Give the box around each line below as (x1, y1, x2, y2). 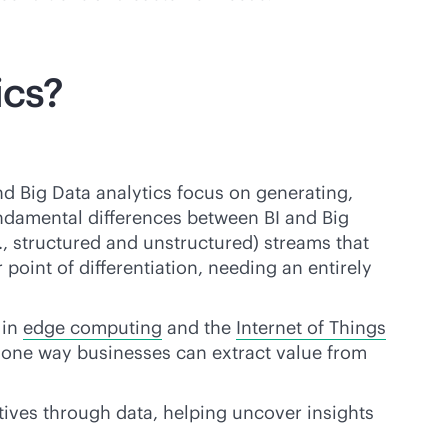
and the (162, 316, 236, 339)
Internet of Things (236, 316, 386, 339)
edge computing (23, 316, 162, 339)
